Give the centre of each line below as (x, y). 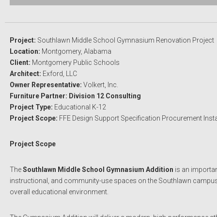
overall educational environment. (59, 192)
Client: (21, 62)
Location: (26, 51)
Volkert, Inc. (101, 85)
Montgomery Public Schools (76, 62)
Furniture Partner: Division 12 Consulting (75, 96)
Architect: (26, 73)
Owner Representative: (46, 85)
